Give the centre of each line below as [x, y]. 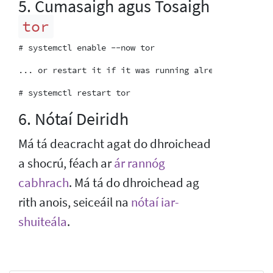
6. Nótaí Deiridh [73, 119]
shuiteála [43, 222]
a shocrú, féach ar [66, 163]
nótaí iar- [155, 202]
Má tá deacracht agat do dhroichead [115, 144]
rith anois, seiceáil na [75, 202]
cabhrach [44, 183]
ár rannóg [140, 163]
